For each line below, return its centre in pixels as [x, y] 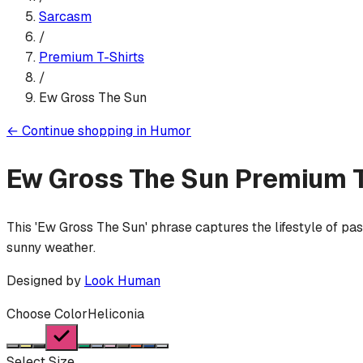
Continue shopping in [84, 130]
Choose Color [47, 314]
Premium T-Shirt [88, 57]
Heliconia [116, 314]
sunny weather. [51, 247]
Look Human [122, 280]
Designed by [45, 280]
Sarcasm [65, 16]
